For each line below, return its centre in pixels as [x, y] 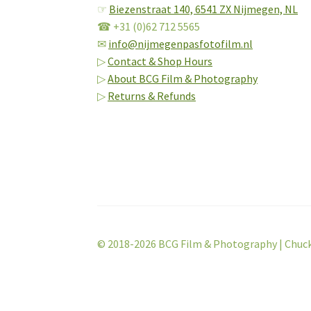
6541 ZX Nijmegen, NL [247, 9]
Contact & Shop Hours [160, 61]
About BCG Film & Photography [183, 78]
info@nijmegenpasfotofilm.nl [181, 43]
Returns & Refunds [152, 95]
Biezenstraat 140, [152, 9]
